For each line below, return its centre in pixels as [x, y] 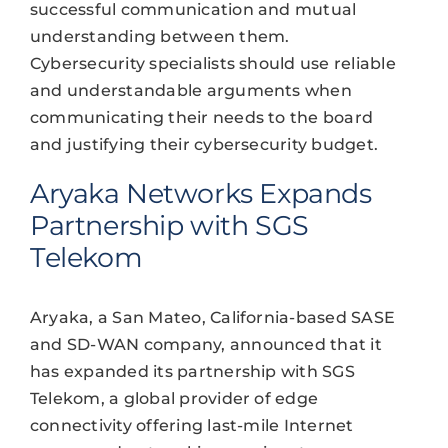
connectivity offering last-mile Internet [191, 426]
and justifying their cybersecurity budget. [204, 145]
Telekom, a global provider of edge [174, 399]
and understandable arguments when [190, 91]
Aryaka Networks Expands [200, 194]
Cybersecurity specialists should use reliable [212, 64]
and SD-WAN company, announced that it [205, 345]
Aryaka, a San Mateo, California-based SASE [212, 318]
